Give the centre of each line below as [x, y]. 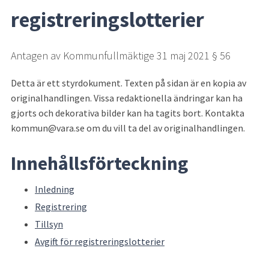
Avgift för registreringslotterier [100, 242]
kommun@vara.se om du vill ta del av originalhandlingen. [128, 128]
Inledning [55, 189]
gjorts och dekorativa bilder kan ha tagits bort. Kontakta [128, 113]
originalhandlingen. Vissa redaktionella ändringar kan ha [127, 98]
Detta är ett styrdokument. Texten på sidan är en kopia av [128, 83]
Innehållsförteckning [99, 163]
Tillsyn [49, 224]
